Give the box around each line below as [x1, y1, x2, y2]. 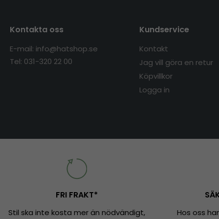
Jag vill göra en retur [139, 57, 213, 68]
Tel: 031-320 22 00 [10, 56, 72, 67]
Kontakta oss [10, 24, 64, 36]
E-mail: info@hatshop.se [10, 44, 98, 54]
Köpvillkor [139, 71, 173, 82]
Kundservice [139, 24, 189, 36]
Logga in [139, 85, 170, 95]
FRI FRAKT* [55, 189, 98, 201]
